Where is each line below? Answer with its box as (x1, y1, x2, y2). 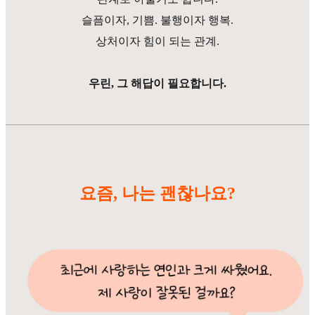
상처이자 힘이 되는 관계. (96, 34, 219, 47)
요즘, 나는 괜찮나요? (79, 184, 236, 203)
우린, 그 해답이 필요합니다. (89, 77, 226, 89)
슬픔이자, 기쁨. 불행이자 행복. (82, 13, 233, 26)
